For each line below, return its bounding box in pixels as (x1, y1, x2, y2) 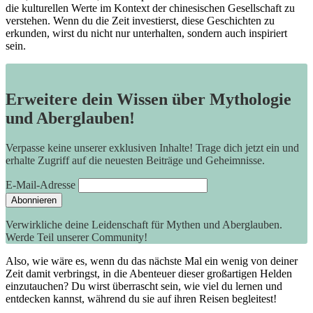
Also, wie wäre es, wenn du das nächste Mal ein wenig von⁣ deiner (6, 255, 298, 268)
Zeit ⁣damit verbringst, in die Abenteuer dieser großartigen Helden (6, 268, 292, 280)
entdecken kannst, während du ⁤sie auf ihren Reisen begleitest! (6, 293, 277, 305)
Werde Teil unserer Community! (6, 231, 147, 244)
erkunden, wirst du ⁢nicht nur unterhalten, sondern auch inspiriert (6, 27, 287, 40)
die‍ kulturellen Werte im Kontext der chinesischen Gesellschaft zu (6, 2, 295, 15)
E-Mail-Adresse (6, 179, 75, 191)
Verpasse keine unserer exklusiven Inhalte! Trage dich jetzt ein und (6, 142, 299, 154)
